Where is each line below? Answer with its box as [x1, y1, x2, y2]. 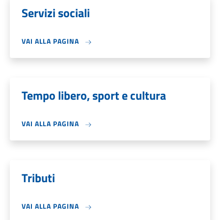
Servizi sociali [22, 4, 90, 22]
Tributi [22, 169, 55, 187]
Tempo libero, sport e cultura [22, 86, 166, 104]
